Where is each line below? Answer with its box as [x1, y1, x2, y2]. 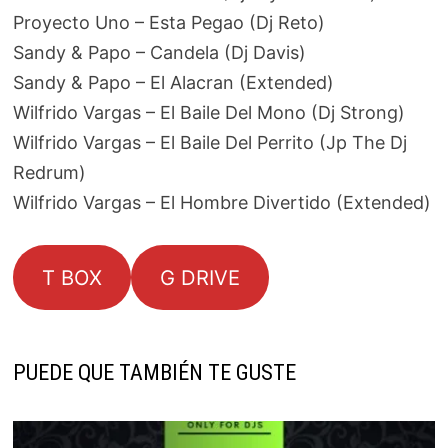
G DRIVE [159, 264, 240, 290]
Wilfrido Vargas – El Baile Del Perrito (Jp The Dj [12, 132, 407, 153]
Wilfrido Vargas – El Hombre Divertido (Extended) [12, 192, 431, 213]
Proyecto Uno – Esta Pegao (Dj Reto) [12, 12, 325, 33]
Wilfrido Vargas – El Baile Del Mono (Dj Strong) [12, 102, 405, 123]
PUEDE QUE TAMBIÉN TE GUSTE [12, 360, 296, 385]
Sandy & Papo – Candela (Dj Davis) [12, 42, 306, 63]
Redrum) [12, 162, 86, 183]
